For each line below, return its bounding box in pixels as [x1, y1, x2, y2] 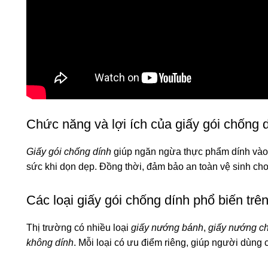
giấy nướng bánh [131, 222, 203, 233]
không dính [26, 237, 74, 248]
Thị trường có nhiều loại [26, 222, 131, 233]
